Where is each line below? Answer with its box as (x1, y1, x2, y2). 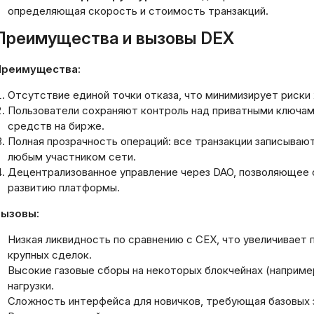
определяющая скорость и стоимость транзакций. (8, 4, 268, 18)
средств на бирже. (8, 119, 104, 132)
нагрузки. (8, 279, 54, 292)
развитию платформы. (8, 181, 120, 194)
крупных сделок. (8, 248, 92, 261)
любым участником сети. (8, 150, 136, 163)
